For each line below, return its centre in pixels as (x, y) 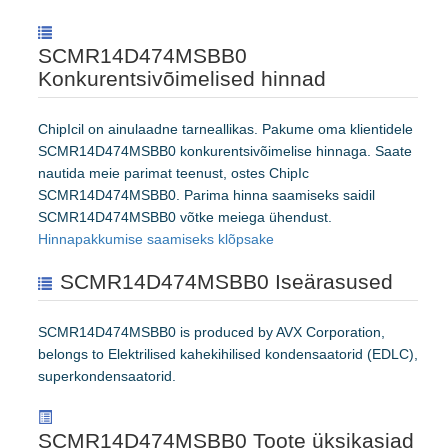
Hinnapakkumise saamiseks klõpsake (156, 239)
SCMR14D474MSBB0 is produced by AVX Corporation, (211, 332)
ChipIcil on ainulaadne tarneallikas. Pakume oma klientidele (225, 129)
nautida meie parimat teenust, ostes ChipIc (173, 173)
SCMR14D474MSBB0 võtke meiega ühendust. (185, 217)
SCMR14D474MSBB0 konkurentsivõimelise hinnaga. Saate (225, 151)
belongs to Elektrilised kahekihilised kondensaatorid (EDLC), (228, 354)
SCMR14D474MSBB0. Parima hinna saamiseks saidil (206, 195)
